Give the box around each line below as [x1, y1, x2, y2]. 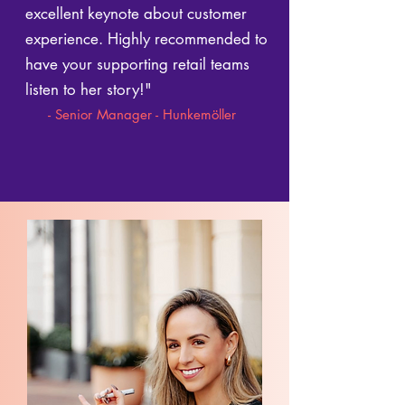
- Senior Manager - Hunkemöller [48, 106, 236, 123]
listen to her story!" [25, 80, 152, 99]
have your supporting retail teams [25, 54, 250, 74]
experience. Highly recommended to [25, 29, 268, 49]
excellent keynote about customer [25, 4, 247, 24]
